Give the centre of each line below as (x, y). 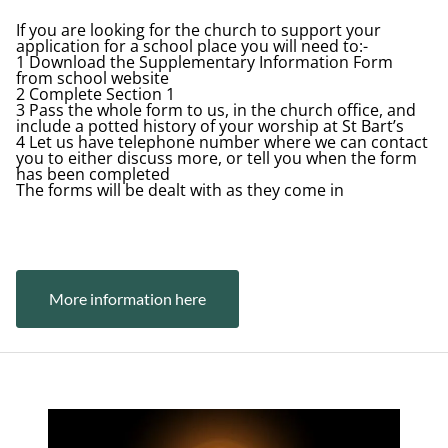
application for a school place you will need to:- (192, 46)
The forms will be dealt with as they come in (180, 190)
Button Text (340, 277)
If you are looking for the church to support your (198, 30)
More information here (127, 299)
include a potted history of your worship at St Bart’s (210, 126)
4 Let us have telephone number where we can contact (222, 142)
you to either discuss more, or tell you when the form (216, 158)
